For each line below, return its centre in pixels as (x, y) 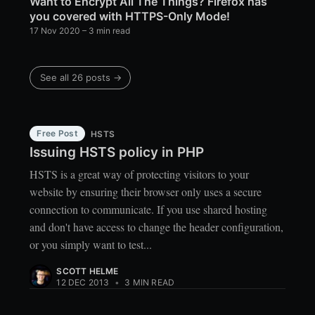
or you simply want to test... (91, 244)
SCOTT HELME (88, 271)
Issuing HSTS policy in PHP (117, 153)
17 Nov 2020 (55, 30)
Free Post (58, 133)
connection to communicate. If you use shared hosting (149, 209)
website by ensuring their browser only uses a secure (146, 191)
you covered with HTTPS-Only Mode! (130, 16)
